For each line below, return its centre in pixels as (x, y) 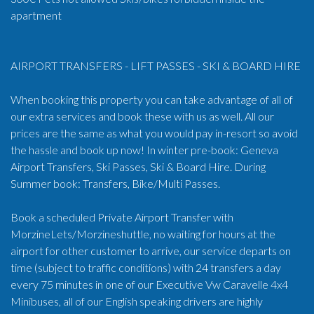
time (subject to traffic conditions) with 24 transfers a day (146, 267)
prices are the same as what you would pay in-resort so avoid (154, 133)
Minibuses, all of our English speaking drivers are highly (137, 301)
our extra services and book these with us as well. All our (142, 116)
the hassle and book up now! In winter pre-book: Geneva (144, 150)
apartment (36, 15)
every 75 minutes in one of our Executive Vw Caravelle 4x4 (149, 284)
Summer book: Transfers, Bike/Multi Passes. (115, 183)
